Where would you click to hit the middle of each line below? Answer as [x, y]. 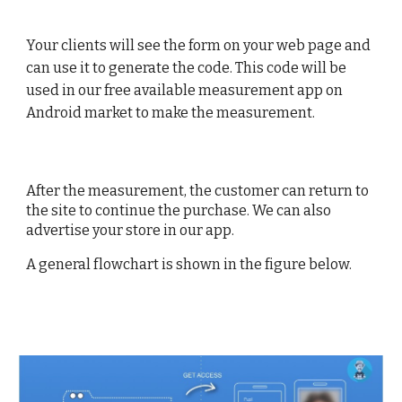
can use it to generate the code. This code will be [187, 68]
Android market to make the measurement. [171, 113]
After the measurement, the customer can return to [198, 191]
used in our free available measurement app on [185, 90]
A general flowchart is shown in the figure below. [189, 264]
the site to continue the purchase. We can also [179, 210]
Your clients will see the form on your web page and [199, 45]
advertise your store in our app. [131, 230]
